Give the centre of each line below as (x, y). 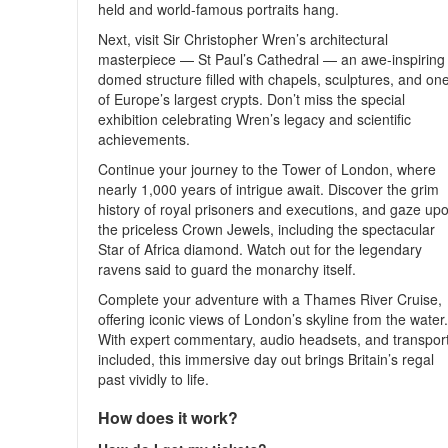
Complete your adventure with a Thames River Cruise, (270, 299)
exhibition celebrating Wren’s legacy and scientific (255, 119)
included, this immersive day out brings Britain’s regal (266, 359)
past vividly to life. (154, 379)
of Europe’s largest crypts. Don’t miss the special (252, 99)
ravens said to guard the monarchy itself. (227, 269)
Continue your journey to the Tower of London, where (267, 169)
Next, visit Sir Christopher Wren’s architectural (243, 39)
